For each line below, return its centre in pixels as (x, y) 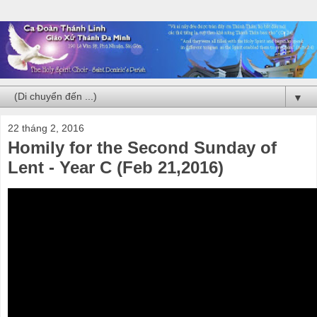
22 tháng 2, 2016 (46, 128)
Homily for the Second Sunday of (142, 147)
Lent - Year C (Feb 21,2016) (116, 167)
